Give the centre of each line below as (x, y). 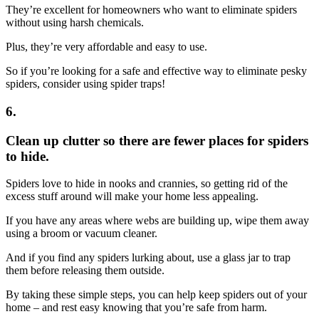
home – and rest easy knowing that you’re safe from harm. (136, 308)
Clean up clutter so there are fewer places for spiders (157, 140)
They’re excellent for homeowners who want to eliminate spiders (151, 10)
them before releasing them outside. (85, 271)
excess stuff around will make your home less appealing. (132, 197)
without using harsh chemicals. (75, 23)
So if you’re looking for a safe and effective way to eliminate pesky (156, 71)
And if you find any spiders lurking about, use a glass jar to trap (148, 258)
